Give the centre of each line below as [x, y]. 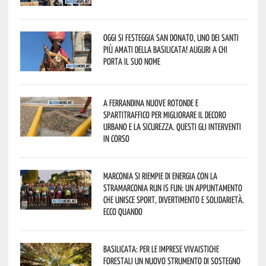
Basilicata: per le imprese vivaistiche [161, 248]
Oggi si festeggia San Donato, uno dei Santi [171, 37]
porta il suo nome [132, 61]
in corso [116, 138]
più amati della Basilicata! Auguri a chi [165, 49]
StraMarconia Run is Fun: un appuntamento [172, 187]
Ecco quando [123, 211]
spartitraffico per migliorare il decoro [164, 114]
